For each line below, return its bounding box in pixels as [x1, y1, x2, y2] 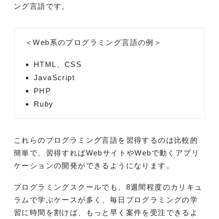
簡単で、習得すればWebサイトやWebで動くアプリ [14, 148, 199, 157]
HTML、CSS [34, 60, 82, 68]
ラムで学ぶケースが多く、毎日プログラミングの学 [14, 195, 198, 204]
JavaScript [34, 73, 75, 82]
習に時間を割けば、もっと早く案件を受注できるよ [14, 208, 198, 217]
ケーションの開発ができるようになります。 [14, 161, 174, 170]
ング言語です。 [14, 1, 70, 10]
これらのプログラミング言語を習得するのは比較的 [14, 135, 198, 144]
